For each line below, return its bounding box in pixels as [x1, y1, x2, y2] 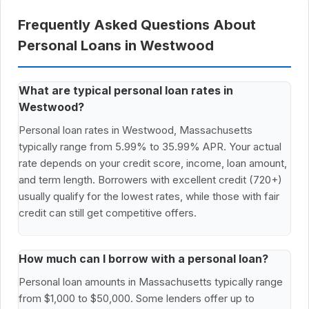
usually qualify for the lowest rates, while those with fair [19, 190, 279, 203]
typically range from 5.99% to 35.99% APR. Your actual [19, 140, 281, 154]
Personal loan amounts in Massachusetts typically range [19, 275, 283, 289]
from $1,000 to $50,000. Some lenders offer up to [19, 292, 255, 306]
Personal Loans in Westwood [18, 37, 214, 54]
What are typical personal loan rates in [19, 83, 233, 98]
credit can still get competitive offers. [19, 206, 197, 220]
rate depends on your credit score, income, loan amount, [19, 157, 287, 170]
